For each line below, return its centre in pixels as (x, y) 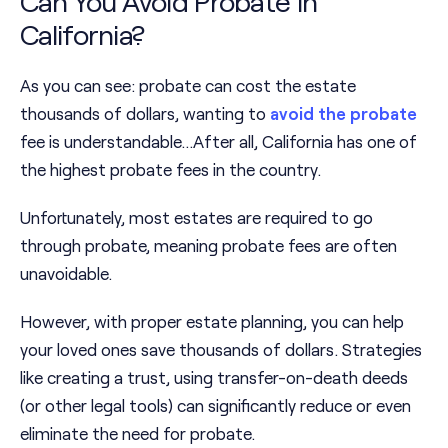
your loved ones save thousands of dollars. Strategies (221, 349)
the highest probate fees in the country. (170, 169)
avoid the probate (343, 113)
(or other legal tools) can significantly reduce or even (215, 405)
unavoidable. (66, 273)
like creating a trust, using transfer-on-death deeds (214, 377)
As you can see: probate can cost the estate (188, 85)
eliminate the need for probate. (137, 433)
